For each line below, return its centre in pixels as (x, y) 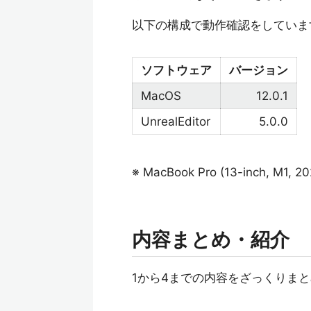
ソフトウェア (176, 70)
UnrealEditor (176, 121)
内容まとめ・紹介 (211, 239)
